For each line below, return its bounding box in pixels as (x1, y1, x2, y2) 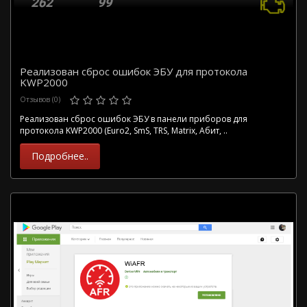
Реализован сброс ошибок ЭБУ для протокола (20, 64, 247, 79)
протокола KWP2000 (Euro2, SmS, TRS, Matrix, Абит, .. (20, 124, 228, 136)
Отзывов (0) (20, 95, 60, 105)
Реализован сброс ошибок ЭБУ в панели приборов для (20, 112, 247, 125)
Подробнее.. (32, 149, 88, 162)
